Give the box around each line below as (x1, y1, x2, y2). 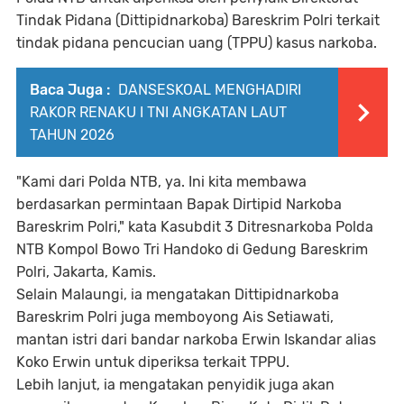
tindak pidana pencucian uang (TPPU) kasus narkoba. (16, 33, 377, 51)
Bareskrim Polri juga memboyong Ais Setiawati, (16, 308, 334, 326)
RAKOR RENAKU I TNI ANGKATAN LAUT (30, 103, 287, 121)
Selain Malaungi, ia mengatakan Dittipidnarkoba (16, 285, 339, 303)
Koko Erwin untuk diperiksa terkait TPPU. (16, 353, 289, 371)
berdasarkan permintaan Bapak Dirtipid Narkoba (16, 195, 342, 213)
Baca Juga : (30, 80, 110, 98)
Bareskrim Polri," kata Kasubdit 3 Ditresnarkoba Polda (16, 217, 373, 235)
